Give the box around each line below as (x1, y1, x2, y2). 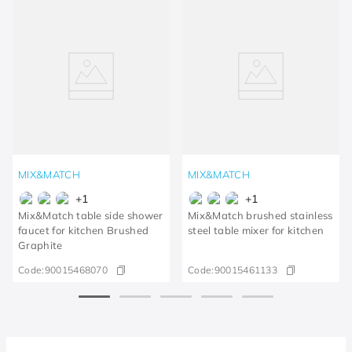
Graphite (18, 238, 63, 251)
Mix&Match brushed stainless (188, 208, 333, 222)
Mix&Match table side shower (18, 208, 163, 222)
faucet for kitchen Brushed (18, 223, 149, 236)
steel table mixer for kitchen (188, 223, 324, 236)
